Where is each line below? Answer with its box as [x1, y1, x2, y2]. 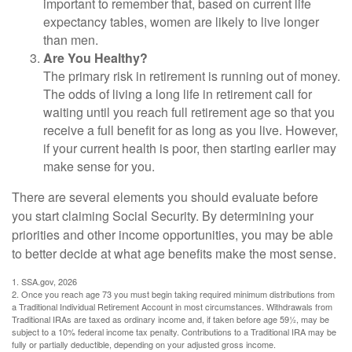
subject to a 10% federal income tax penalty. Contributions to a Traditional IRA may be [12, 325, 336, 338]
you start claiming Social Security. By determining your [12, 207, 313, 225]
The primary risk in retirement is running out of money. [43, 67, 340, 85]
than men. [43, 31, 98, 49]
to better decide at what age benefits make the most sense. [12, 244, 336, 262]
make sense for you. [43, 157, 155, 175]
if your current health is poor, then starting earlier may [43, 139, 336, 157]
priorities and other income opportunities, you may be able [12, 225, 333, 244]
